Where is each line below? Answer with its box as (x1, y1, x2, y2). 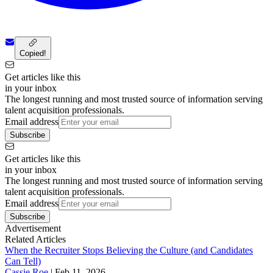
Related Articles (5, 233, 66, 244)
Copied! (19, 48, 46, 58)
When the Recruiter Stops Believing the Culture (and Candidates (5, 244, 253, 255)
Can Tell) (5, 255, 41, 266)
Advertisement (5, 222, 61, 233)
